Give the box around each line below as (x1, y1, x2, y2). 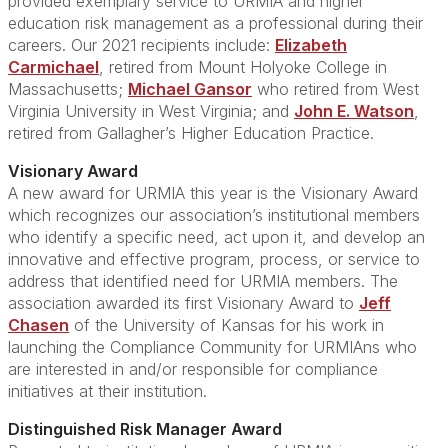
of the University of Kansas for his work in (69, 315, 384, 335)
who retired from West (257, 79, 419, 99)
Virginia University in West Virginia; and (8, 101, 294, 121)
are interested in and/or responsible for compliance (8, 359, 378, 379)
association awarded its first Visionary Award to (8, 293, 359, 313)
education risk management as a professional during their (8, 13, 423, 33)
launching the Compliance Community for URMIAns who (8, 337, 417, 357)
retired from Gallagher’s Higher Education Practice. (8, 123, 374, 143)
